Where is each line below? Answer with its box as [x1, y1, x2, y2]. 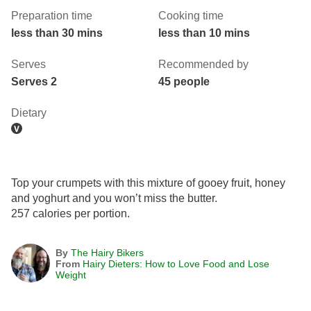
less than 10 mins [158, 26, 250, 39]
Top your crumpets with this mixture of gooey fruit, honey [11, 176, 285, 189]
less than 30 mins [11, 26, 103, 39]
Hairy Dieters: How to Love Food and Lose [83, 258, 269, 269]
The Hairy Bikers [71, 246, 144, 258]
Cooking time [158, 9, 224, 22]
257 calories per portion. [11, 207, 130, 219]
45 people [158, 75, 210, 87]
